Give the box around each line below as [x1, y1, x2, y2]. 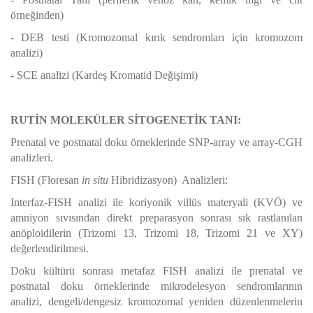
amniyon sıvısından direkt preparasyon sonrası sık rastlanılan [10, 212, 303, 224]
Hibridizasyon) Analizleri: [108, 174, 228, 186]
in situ [82, 174, 108, 186]
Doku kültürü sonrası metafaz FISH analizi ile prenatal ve [10, 265, 303, 277]
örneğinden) [10, 9, 64, 21]
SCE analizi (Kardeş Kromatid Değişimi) [17, 69, 198, 81]
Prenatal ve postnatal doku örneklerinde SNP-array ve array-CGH [10, 136, 303, 148]
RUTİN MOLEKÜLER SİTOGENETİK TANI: [10, 114, 241, 126]
